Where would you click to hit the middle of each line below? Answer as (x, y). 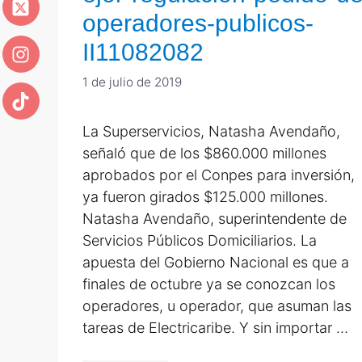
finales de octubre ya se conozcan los (209, 284)
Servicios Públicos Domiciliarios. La (200, 240)
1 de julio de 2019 (132, 82)
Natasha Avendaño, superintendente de (215, 218)
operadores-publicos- (198, 23)
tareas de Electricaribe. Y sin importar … (215, 327)
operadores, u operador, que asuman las (217, 305)
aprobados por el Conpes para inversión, (219, 175)
